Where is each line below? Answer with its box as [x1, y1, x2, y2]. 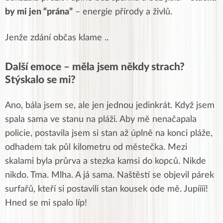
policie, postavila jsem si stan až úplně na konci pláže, [5, 129, 213, 138]
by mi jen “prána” [5, 7, 73, 17]
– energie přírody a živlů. [73, 7, 172, 17]
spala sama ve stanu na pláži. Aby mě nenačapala [5, 115, 197, 124]
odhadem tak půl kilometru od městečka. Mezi [5, 143, 187, 152]
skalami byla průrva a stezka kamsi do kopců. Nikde [5, 157, 206, 166]
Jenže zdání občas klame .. [5, 33, 109, 43]
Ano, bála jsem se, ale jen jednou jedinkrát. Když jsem [5, 101, 215, 111]
